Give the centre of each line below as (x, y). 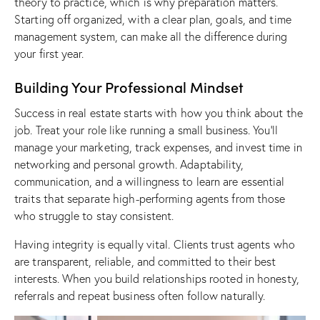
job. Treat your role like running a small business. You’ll (146, 130)
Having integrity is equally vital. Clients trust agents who (155, 245)
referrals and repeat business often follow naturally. (140, 296)
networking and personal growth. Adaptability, (129, 165)
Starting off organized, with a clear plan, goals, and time (153, 20)
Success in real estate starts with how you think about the (159, 113)
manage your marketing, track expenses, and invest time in (158, 147)
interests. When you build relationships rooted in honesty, (157, 279)
